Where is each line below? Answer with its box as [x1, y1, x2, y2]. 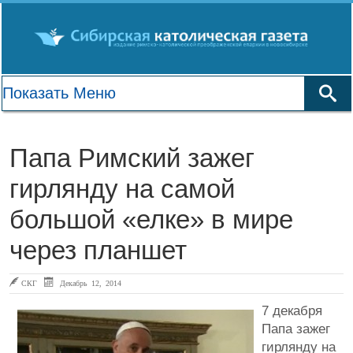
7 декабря [262, 303, 322, 318]
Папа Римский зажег [9, 143, 255, 173]
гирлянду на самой [9, 174, 235, 203]
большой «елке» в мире [9, 205, 293, 234]
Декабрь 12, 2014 [56, 279, 121, 287]
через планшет [9, 236, 187, 265]
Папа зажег [262, 321, 330, 336]
